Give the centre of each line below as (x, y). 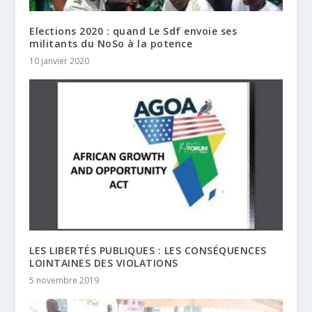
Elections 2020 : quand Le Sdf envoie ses (133, 31)
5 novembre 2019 (64, 281)
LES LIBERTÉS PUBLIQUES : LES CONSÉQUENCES (148, 251)
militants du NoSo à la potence (111, 43)
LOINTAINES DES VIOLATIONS (104, 263)
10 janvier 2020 (60, 61)
